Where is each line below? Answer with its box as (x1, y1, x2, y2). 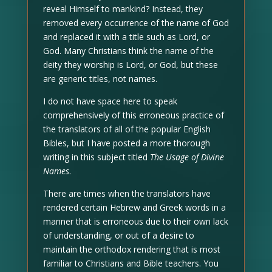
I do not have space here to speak (42, 95, 177, 107)
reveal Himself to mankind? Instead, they (42, 2, 203, 15)
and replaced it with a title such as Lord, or (42, 30, 210, 42)
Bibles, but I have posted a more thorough (42, 137, 210, 149)
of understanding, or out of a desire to (42, 229, 194, 241)
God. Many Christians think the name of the (42, 44, 214, 56)
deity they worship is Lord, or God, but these (42, 58, 218, 70)
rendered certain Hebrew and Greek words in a (42, 201, 226, 213)
